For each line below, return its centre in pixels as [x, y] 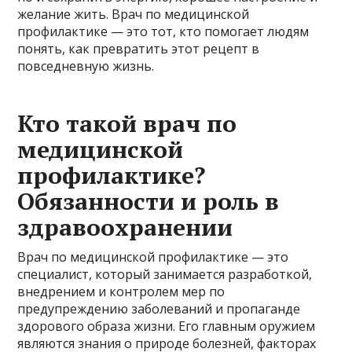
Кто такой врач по [127, 123]
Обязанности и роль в [148, 201]
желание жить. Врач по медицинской [134, 14]
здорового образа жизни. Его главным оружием [167, 326]
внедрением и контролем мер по [121, 291]
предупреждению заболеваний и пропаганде [159, 308]
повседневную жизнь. [86, 66]
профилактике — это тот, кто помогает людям [163, 31]
